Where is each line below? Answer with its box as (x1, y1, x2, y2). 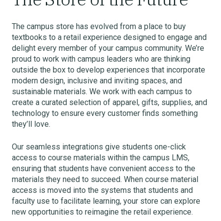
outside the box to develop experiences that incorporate (12, 65, 205, 74)
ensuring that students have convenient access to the (12, 164, 195, 173)
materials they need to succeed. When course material (12, 175, 198, 184)
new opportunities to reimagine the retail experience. (12, 207, 193, 217)
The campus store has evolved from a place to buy (12, 22, 186, 31)
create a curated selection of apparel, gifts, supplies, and (12, 98, 207, 107)
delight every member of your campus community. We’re (12, 43, 204, 53)
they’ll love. (12, 119, 50, 129)
